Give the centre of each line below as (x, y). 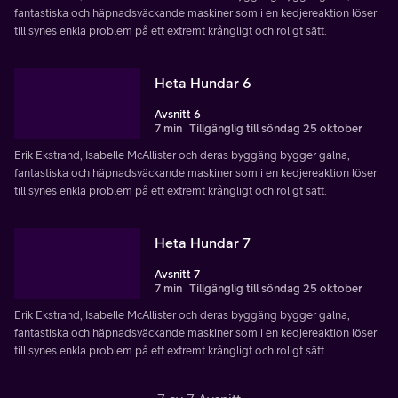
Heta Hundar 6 (203, 83)
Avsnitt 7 (177, 275)
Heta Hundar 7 (203, 243)
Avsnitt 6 (178, 115)
